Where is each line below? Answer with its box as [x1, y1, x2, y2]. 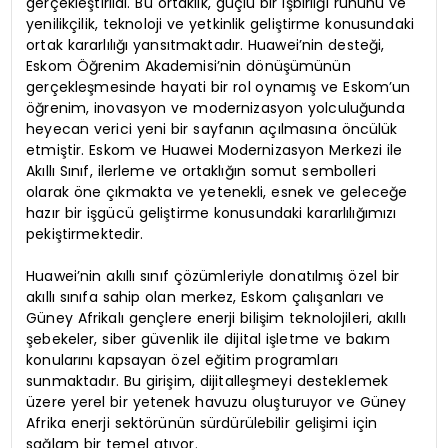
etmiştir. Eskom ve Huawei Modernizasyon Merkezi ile [26, 140, 403, 161]
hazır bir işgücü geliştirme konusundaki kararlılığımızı [26, 203, 397, 224]
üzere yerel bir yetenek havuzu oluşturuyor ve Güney [26, 392, 407, 413]
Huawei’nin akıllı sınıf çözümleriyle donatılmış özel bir [26, 266, 400, 287]
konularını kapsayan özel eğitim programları [26, 350, 339, 371]
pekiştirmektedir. [26, 224, 144, 245]
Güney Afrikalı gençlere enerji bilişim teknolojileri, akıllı [26, 308, 406, 329]
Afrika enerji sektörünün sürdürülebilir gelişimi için [26, 413, 378, 434]
